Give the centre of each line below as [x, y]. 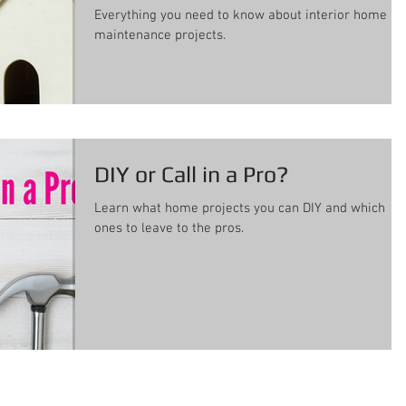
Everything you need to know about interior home [241, 15]
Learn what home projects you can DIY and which [240, 208]
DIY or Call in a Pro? [191, 174]
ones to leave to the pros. [169, 228]
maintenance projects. [160, 35]
